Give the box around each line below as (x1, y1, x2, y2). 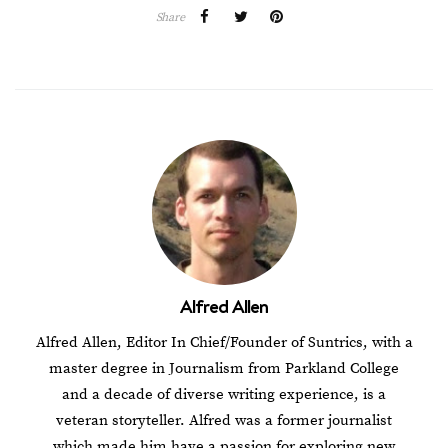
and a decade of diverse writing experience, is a (62, 384, 386, 404)
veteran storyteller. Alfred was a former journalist (56, 410, 392, 430)
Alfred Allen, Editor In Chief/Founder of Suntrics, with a (35, 332, 413, 352)
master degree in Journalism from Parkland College (49, 358, 399, 378)
